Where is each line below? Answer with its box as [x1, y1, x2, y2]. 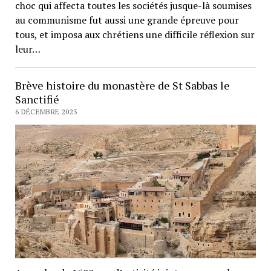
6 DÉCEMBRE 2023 [15, 106, 77, 116]
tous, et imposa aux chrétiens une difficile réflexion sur [15, 27, 255, 41]
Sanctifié [15, 91, 59, 106]
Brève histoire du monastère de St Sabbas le [15, 77, 230, 93]
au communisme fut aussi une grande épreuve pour [15, 13, 239, 27]
